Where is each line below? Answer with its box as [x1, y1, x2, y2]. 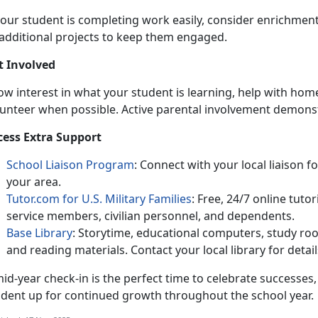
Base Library [6, 224, 72, 241]
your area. [6, 173, 61, 190]
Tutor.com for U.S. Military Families [6, 190, 192, 207]
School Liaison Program [6, 156, 134, 172]
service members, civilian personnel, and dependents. [6, 207, 295, 224]
